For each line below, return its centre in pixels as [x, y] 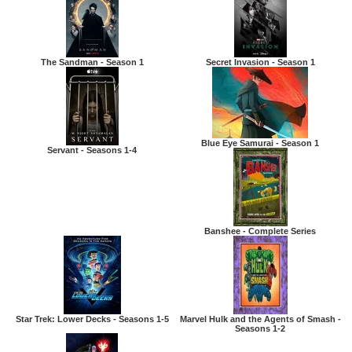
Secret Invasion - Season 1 [260, 62]
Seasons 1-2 [260, 328]
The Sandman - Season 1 [92, 62]
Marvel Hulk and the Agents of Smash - [260, 319]
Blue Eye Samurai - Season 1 [260, 143]
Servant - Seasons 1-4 [92, 150]
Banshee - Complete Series [260, 231]
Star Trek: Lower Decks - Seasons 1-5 [92, 319]
